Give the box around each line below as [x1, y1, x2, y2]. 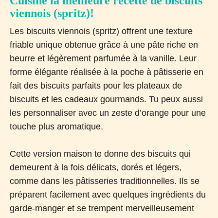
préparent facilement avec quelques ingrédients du [10, 190, 206, 200]
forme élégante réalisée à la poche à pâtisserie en [10, 67, 203, 77]
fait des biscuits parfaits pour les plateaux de [10, 81, 182, 91]
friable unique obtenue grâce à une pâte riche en [10, 40, 198, 50]
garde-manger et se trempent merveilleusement [10, 203, 194, 214]
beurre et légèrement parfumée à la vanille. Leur [10, 54, 197, 64]
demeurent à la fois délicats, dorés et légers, [10, 163, 182, 173]
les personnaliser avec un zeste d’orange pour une [10, 108, 206, 118]
